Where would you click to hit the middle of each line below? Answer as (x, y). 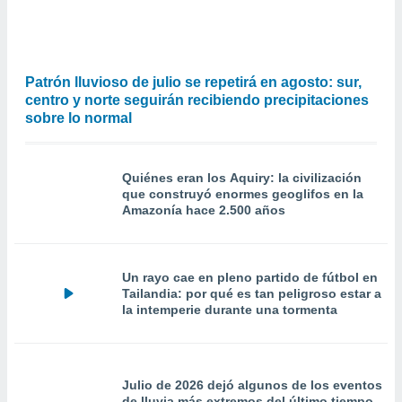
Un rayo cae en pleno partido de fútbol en (250, 277)
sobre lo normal (79, 118)
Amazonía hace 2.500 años (204, 210)
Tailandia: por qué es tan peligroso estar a (252, 293)
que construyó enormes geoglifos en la (243, 194)
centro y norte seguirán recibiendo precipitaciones (197, 100)
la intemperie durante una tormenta (230, 310)
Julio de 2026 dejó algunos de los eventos (252, 385)
